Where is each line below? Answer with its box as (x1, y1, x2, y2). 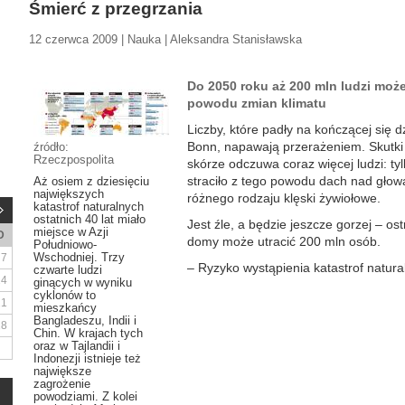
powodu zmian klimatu (187, 96, 326, 110)
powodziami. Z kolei (33, 390, 137, 403)
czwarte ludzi (33, 263, 102, 277)
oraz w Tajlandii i (33, 339, 120, 353)
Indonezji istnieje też (33, 352, 141, 365)
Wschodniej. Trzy (33, 250, 125, 264)
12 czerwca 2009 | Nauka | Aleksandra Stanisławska (29, 33, 302, 46)
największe (33, 364, 91, 378)
